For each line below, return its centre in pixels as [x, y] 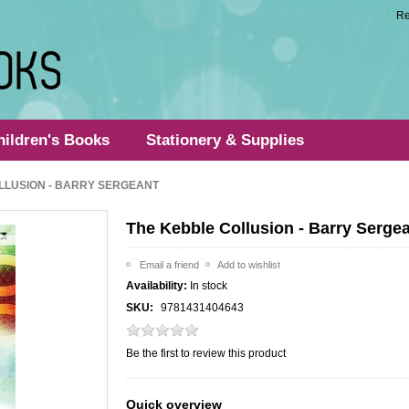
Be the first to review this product [206, 353]
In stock [209, 286]
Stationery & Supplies [225, 140]
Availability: [157, 286]
